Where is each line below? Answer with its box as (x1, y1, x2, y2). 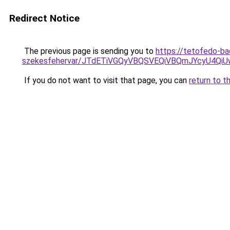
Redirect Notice (9, 12, 80, 24)
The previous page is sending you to (22, 46, 156, 56)
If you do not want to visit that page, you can (22, 75, 189, 85)
